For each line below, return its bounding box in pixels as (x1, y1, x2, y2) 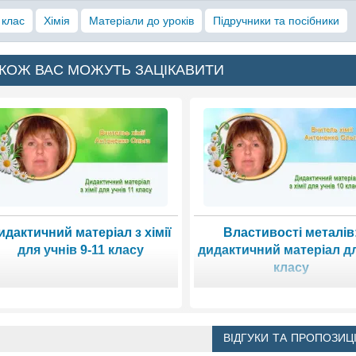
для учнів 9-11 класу (17, 242, 144, 257)
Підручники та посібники (213, 14, 340, 28)
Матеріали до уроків (89, 14, 195, 28)
